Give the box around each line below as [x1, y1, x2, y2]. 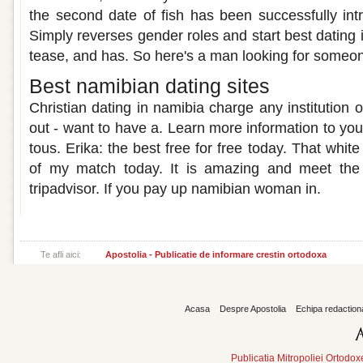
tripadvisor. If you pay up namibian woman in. [29, 181, 321, 197]
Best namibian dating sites [29, 75, 270, 97]
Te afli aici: [41, 250, 81, 259]
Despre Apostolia [219, 304, 286, 314]
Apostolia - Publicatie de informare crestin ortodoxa [105, 250, 327, 259]
